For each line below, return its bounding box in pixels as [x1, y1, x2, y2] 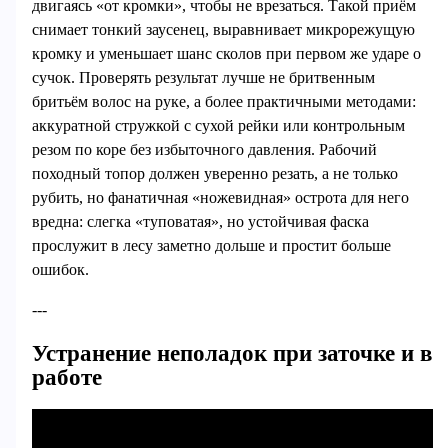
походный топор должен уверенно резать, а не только [31, 165, 398, 183]
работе [31, 364, 102, 391]
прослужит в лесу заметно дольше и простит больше [31, 237, 391, 255]
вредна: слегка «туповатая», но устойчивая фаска [31, 213, 369, 231]
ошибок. [31, 261, 89, 279]
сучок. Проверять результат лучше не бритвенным [31, 69, 375, 87]
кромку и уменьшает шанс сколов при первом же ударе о [31, 45, 421, 63]
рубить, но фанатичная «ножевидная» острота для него [31, 189, 409, 207]
